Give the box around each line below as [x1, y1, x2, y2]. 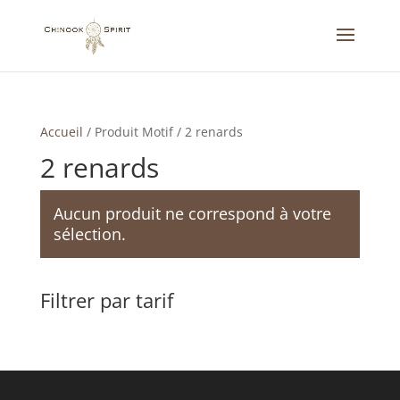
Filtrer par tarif [39, 287, 173, 313]
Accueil [39, 123, 83, 140]
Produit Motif [94, 123, 173, 140]
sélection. [53, 223, 126, 245]
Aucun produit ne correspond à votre [53, 203, 331, 224]
